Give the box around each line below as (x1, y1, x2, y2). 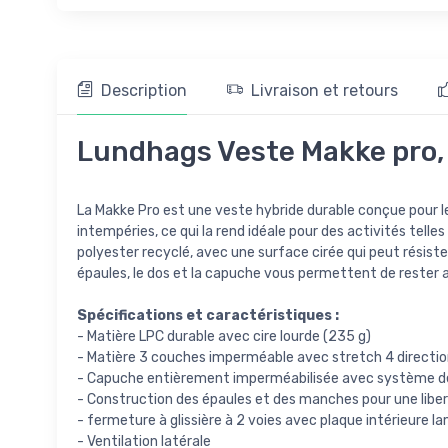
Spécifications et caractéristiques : (77, 306, 339, 324)
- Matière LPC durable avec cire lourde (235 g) (77, 327, 371, 345)
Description (101, 80, 187, 100)
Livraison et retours (251, 80, 398, 100)
